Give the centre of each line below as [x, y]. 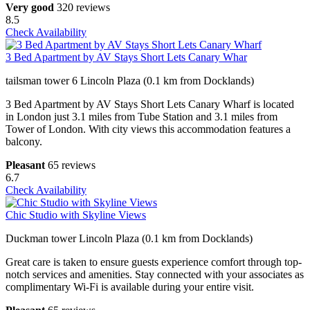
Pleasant [25, 165]
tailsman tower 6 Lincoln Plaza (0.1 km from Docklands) [130, 81]
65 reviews [72, 165]
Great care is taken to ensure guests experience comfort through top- [154, 262]
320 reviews [83, 8]
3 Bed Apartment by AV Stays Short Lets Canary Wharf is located [150, 104]
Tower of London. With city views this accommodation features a [148, 129]
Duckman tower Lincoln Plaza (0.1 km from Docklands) [129, 239]
